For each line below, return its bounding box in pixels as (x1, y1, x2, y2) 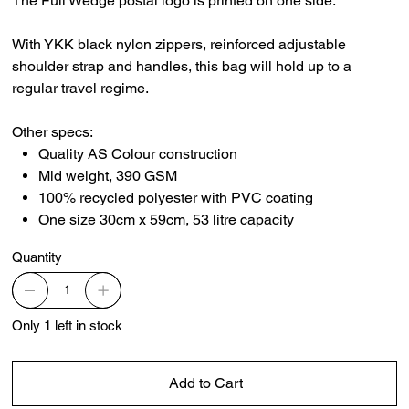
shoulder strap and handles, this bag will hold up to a (12, 57, 352, 75)
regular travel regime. (12, 79, 150, 97)
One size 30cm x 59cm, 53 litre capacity (38, 210, 299, 228)
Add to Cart (168, 373, 243, 392)
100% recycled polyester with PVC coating (38, 188, 314, 206)
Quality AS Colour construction (38, 144, 238, 163)
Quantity (12, 248, 63, 265)
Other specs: (12, 122, 94, 141)
